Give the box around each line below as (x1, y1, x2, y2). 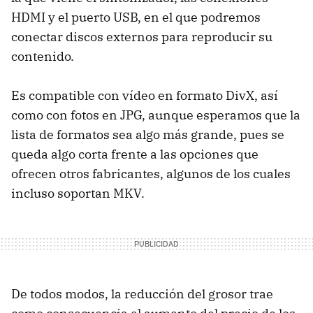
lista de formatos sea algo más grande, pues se (11, 126, 284, 143)
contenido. (11, 48, 74, 65)
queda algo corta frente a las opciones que (11, 146, 259, 163)
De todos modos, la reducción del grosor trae (11, 286, 273, 303)
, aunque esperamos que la (142, 107, 300, 124)
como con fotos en (11, 107, 120, 124)
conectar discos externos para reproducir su (11, 29, 272, 45)
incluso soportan (11, 185, 113, 202)
